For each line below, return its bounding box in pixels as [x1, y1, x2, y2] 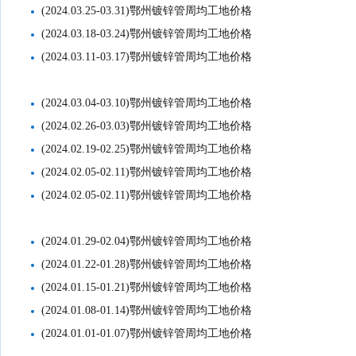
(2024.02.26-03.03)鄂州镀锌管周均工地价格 [41, 120, 253, 132]
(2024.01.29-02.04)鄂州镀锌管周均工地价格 [41, 235, 253, 247]
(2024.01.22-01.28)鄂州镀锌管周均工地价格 [41, 258, 253, 270]
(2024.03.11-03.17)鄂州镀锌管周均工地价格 [41, 51, 253, 63]
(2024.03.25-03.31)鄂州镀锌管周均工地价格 [41, 5, 253, 17]
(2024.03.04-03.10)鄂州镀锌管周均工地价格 [41, 97, 253, 109]
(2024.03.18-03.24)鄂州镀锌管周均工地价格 [41, 28, 253, 40]
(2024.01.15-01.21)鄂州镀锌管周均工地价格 [41, 281, 253, 293]
